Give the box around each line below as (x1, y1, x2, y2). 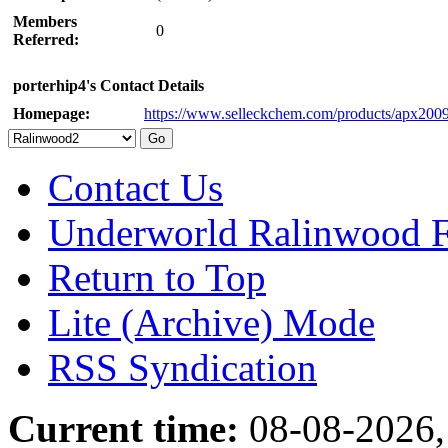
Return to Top (48, 255, 266, 299)
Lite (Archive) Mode (48, 300, 375, 344)
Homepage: (13, 104, 90, 122)
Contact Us (48, 165, 223, 209)
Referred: (13, 30, 79, 48)
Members (13, 12, 77, 30)
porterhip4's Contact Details (13, 76, 204, 94)
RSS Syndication (48, 345, 317, 389)
